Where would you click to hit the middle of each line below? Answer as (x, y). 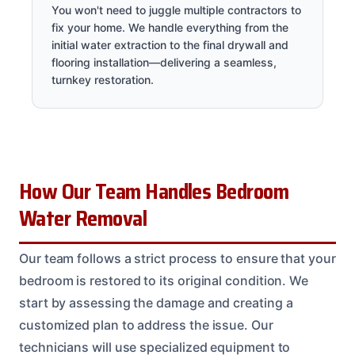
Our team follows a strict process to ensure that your (177, 258)
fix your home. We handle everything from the (170, 27)
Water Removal (83, 218)
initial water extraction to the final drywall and (170, 44)
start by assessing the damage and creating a (156, 302)
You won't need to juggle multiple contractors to (176, 10)
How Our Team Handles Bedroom (154, 191)
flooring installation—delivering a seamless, (164, 62)
